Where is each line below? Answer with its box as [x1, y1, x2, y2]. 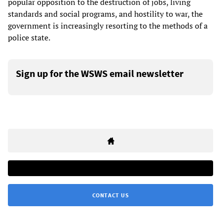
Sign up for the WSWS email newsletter [16, 67, 184, 80]
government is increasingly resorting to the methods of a [8, 20, 208, 32]
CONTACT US [92, 191, 129, 199]
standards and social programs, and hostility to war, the [8, 8, 203, 20]
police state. [8, 32, 50, 43]
